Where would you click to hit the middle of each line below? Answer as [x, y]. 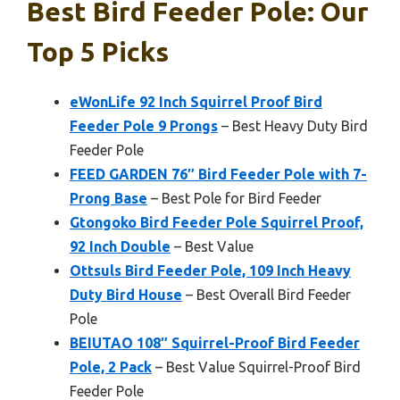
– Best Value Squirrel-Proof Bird [256, 367]
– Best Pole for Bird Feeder [234, 199]
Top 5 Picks [98, 52]
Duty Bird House [126, 295]
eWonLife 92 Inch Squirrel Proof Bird [196, 102]
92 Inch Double [120, 247]
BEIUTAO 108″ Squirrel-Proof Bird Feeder [215, 343]
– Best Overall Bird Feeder [267, 295]
